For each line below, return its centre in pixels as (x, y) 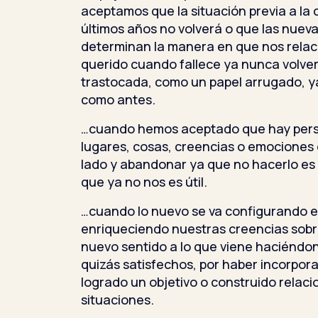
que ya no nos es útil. (144, 181)
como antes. (118, 99)
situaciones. (117, 299)
